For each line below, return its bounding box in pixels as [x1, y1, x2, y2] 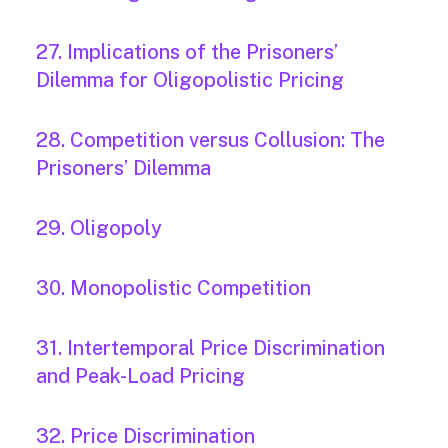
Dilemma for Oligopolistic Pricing [36, 68, 344, 93]
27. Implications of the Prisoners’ [36, 40, 338, 65]
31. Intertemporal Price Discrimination [36, 336, 385, 361]
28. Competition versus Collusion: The [36, 128, 385, 153]
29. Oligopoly [36, 216, 162, 241]
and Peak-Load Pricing [36, 364, 245, 389]
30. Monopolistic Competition [36, 276, 311, 301]
